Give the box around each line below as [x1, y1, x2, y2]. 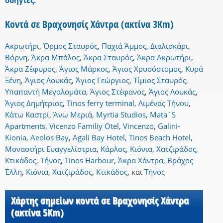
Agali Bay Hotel [73, 132, 125, 143]
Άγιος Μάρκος [59, 64, 109, 74]
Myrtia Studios [96, 110, 146, 120]
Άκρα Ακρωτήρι [137, 52, 191, 63]
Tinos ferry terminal [67, 98, 134, 109]
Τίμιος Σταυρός [133, 75, 186, 86]
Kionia [5, 132, 26, 143]
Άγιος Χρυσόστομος [112, 64, 181, 74]
